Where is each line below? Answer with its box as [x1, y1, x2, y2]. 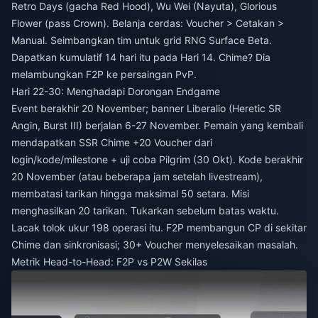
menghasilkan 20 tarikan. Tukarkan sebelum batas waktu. [11, 204, 279, 217]
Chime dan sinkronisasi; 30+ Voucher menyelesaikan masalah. [11, 238, 298, 251]
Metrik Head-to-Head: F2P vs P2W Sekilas [11, 256, 207, 268]
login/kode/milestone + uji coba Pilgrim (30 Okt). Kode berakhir [11, 153, 303, 166]
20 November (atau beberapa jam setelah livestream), [11, 170, 263, 183]
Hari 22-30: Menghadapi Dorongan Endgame [11, 85, 220, 98]
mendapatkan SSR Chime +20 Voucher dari [11, 136, 212, 149]
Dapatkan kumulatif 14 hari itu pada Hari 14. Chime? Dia [11, 51, 270, 64]
